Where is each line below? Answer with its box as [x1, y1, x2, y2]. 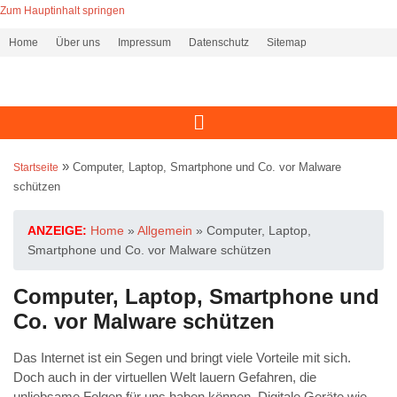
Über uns [56, 36, 100, 49]
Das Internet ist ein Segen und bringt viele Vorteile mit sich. [13, 350, 351, 366]
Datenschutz [189, 36, 249, 49]
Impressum [118, 36, 171, 49]
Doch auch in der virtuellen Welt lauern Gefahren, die [13, 370, 316, 385]
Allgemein [137, 223, 192, 238]
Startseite [13, 161, 58, 175]
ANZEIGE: [27, 223, 87, 238]
